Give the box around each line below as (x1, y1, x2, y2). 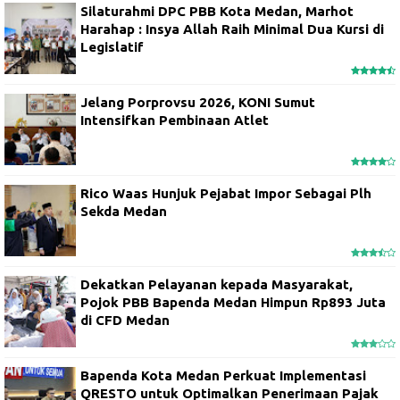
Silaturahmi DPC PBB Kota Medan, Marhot (80, 4, 354, 20)
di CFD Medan (80, 312, 170, 329)
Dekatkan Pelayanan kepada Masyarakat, (80, 277, 353, 293)
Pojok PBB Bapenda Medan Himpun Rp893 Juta (80, 295, 386, 311)
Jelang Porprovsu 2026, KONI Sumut (80, 95, 315, 111)
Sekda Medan (80, 204, 167, 220)
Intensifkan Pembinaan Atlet (80, 112, 269, 129)
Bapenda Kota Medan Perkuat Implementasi (80, 368, 366, 384)
